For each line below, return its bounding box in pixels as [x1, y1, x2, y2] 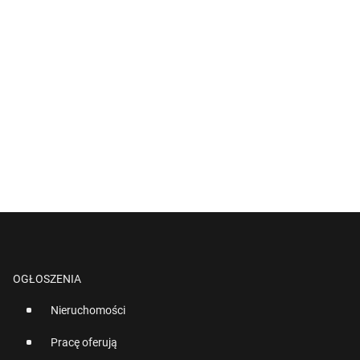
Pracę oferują [51, 336, 117, 350]
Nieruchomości [51, 304, 125, 317]
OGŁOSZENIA [13, 272, 81, 286]
